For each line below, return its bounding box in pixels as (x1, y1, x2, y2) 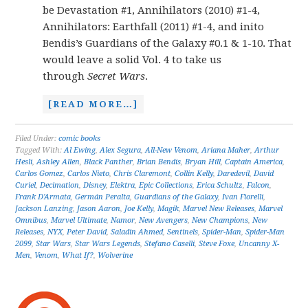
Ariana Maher (201, 146, 251, 155)
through (43, 70, 88, 82)
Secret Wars (87, 70, 146, 82)
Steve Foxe (199, 239, 235, 248)
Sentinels (167, 228, 199, 236)
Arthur (254, 146, 280, 155)
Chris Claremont (113, 169, 171, 178)
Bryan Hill (185, 157, 221, 166)
